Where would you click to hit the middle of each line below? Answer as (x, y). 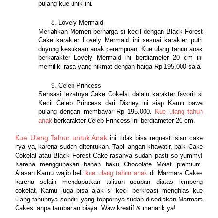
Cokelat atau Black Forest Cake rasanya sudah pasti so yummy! (109, 155)
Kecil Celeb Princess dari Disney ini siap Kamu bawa (121, 103)
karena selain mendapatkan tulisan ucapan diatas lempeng (109, 182)
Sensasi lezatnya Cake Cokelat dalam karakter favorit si (121, 94)
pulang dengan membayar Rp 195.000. (97, 111)
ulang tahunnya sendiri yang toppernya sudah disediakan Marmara (109, 199)
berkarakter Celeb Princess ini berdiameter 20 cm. (125, 120)
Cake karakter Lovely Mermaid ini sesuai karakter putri (121, 40)
